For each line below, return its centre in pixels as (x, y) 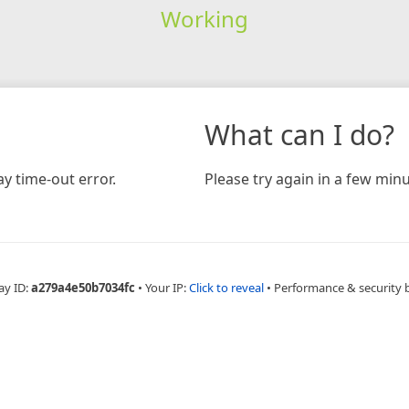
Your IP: (167, 287)
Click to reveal (226, 287)
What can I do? (299, 134)
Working (204, 18)
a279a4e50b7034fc (83, 287)
